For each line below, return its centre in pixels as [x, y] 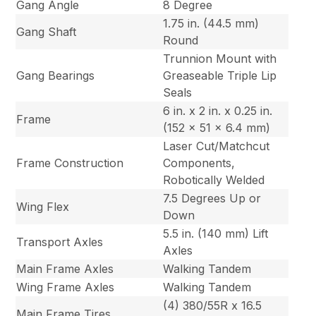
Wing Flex [43, 207]
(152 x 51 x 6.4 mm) [217, 128]
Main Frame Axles [65, 269]
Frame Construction [70, 163]
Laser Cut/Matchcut [217, 146]
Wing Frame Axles [66, 287]
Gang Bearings [56, 76]
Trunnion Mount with [220, 59]
